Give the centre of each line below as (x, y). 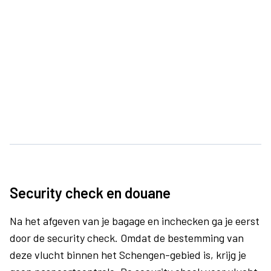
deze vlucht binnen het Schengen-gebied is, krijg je (128, 255)
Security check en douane (90, 193)
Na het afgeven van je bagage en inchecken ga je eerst (135, 221)
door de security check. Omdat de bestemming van (127, 238)
